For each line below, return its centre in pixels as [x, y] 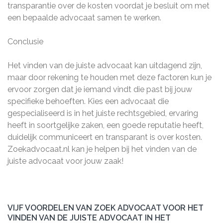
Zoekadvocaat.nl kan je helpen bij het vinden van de [102, 149]
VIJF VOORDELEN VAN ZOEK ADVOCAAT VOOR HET [106, 208]
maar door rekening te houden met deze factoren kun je [110, 77]
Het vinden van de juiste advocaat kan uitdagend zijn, [105, 65]
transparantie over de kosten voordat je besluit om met [109, 6]
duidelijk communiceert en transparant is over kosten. [105, 137]
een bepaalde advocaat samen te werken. [84, 18]
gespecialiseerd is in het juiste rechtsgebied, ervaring [103, 113]
